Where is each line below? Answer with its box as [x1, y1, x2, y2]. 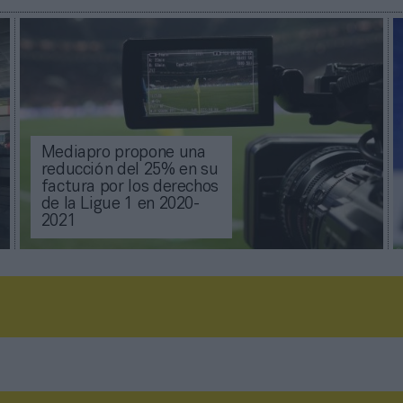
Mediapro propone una [40, 146, 206, 162]
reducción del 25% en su [40, 163, 219, 179]
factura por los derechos [40, 180, 219, 196]
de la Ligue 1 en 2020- [40, 197, 200, 213]
